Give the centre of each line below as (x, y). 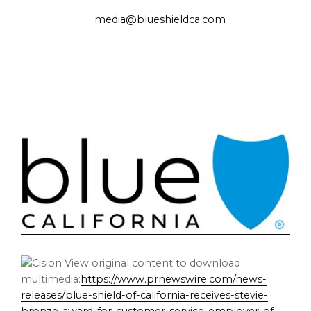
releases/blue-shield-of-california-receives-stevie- (144, 295)
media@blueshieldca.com (160, 19)
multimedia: (51, 279)
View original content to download (151, 263)
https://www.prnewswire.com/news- (174, 279)
